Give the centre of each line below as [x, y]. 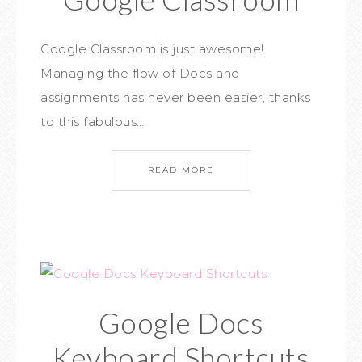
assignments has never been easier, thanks [176, 97]
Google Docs [181, 322]
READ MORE [181, 170]
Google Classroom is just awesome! [152, 49]
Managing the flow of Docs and [140, 73]
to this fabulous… [93, 122]
